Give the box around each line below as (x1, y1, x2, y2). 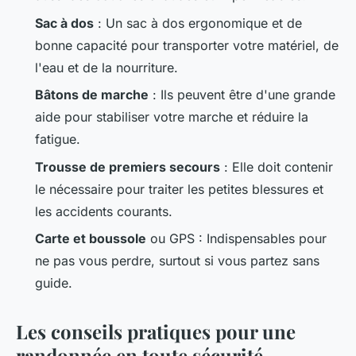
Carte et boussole (35, 230, 146, 246)
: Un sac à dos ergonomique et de (94, 14, 302, 31)
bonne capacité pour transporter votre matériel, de (35, 37, 339, 53)
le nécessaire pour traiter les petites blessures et (35, 180, 323, 197)
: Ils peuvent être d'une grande (149, 87, 335, 103)
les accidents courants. (35, 203, 172, 219)
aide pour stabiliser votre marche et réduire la (35, 109, 308, 126)
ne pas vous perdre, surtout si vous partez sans (35, 252, 319, 269)
